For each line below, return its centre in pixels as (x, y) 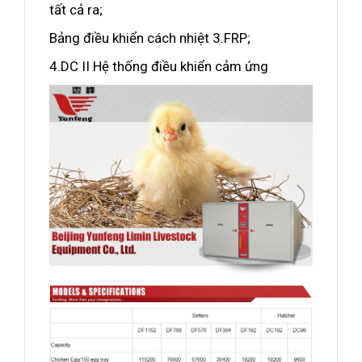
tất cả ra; (76, 10)
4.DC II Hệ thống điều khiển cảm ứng (159, 66)
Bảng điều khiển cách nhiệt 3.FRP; (150, 38)
